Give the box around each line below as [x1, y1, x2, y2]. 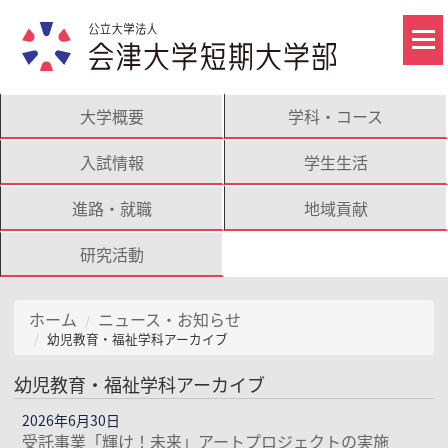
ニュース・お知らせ [98, 307, 241, 331]
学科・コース [288, 104, 383, 129]
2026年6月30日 [22, 409, 121, 430]
